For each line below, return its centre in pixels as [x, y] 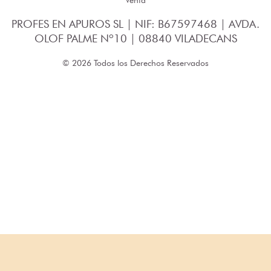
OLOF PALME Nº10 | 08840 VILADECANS [135, 39]
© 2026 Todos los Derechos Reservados [135, 63]
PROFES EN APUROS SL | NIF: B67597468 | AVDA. [135, 24]
